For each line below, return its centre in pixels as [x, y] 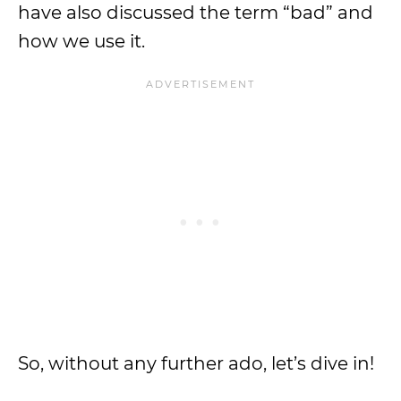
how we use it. [81, 41]
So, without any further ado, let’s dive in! [196, 363]
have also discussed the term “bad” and [196, 13]
